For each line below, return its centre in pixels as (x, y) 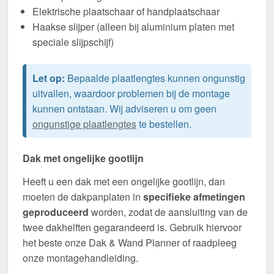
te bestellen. (164, 124)
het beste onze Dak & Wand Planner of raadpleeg (130, 242)
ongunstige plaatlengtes (84, 124)
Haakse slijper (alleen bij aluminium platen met (133, 26)
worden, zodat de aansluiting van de (168, 212)
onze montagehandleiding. (80, 257)
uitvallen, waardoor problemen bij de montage (131, 93)
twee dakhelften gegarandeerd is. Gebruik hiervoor (132, 227)
